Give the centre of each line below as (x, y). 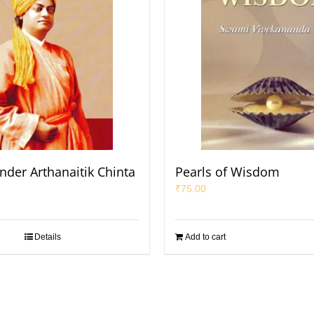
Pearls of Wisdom (227, 172)
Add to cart (205, 237)
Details (48, 237)
